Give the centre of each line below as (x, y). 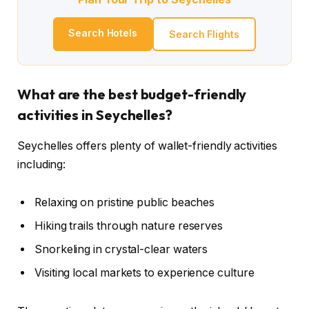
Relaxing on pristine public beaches (125, 203)
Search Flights (204, 34)
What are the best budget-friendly (132, 94)
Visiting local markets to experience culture (144, 273)
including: (42, 164)
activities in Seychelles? (95, 115)
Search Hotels (103, 32)
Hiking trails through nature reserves (129, 226)
